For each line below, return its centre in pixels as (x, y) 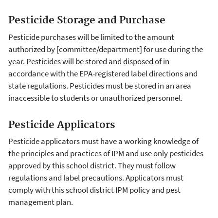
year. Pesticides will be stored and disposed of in (89, 61)
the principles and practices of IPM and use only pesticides (106, 154)
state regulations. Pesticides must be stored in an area (100, 85)
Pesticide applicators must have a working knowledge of (103, 141)
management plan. (41, 202)
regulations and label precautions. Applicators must (96, 178)
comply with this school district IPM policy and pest (94, 190)
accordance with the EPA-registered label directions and (103, 73)
